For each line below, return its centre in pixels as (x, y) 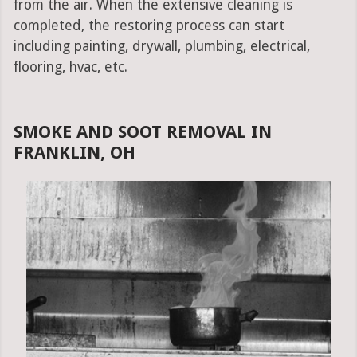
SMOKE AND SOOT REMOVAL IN (142, 132)
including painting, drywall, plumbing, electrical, (161, 47)
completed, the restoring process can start (149, 26)
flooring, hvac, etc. (70, 67)
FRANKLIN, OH (74, 153)
